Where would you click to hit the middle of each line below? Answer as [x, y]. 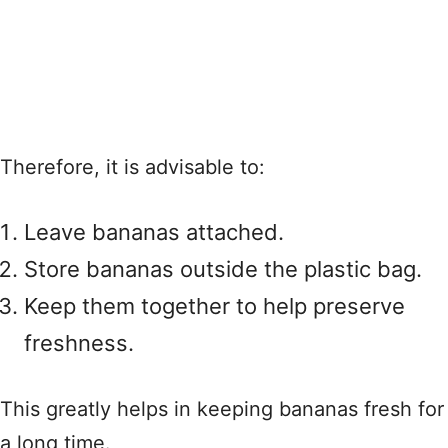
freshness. [79, 343]
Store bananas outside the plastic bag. [223, 269]
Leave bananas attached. [154, 232]
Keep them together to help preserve [214, 306]
